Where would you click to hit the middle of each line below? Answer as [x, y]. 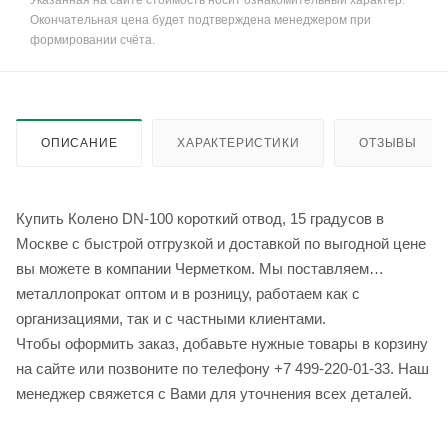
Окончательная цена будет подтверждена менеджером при [200, 20]
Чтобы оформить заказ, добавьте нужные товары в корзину [222, 344]
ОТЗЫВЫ [388, 143]
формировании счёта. [92, 40]
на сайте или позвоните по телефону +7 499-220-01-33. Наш [222, 369]
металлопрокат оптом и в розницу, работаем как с [188, 294]
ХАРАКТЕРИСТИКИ [238, 143]
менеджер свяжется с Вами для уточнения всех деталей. [214, 394]
